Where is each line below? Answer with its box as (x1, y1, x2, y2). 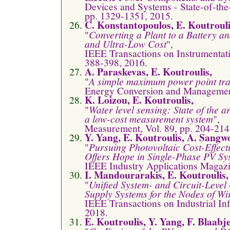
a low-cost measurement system (85, 111, 213, 125)
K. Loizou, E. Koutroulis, (85, 92, 194, 107)
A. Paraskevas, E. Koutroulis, (85, 64, 212, 79)
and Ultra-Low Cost (85, 36, 166, 50)
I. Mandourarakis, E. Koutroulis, (85, 167, 228, 182)
